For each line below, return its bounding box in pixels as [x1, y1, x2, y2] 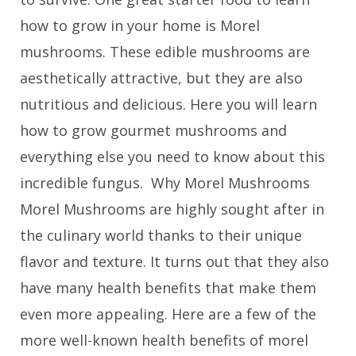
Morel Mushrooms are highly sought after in [20, 199, 324, 219]
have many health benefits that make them [20, 277, 316, 297]
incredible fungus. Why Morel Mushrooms [20, 172, 310, 192]
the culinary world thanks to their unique [20, 225, 302, 245]
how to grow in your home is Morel [20, 15, 260, 35]
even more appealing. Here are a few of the [20, 304, 316, 323]
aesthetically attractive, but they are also [20, 68, 303, 87]
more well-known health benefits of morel [20, 330, 308, 350]
